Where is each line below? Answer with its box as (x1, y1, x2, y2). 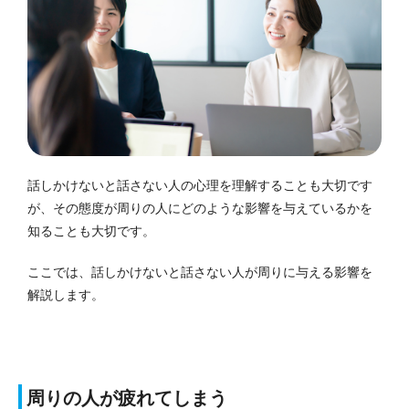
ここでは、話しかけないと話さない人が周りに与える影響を (27, 264, 372, 279)
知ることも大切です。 (27, 223, 155, 238)
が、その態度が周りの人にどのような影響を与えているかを (27, 200, 372, 215)
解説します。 (27, 287, 104, 302)
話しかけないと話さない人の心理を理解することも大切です (27, 177, 372, 193)
